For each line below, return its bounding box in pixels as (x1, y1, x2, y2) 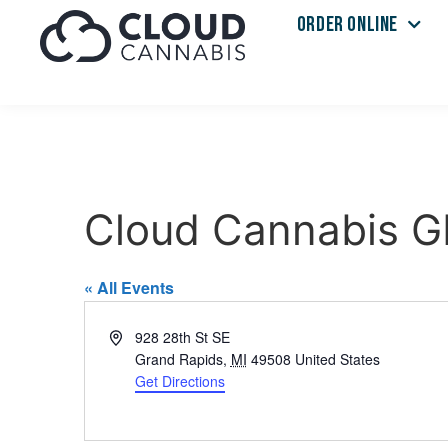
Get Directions (134, 371, 225, 391)
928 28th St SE (134, 327, 230, 347)
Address (108, 326, 160, 346)
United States (294, 349, 380, 369)
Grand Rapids (134, 349, 223, 369)
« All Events (84, 276, 174, 299)
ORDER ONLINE (296, 12, 398, 37)
